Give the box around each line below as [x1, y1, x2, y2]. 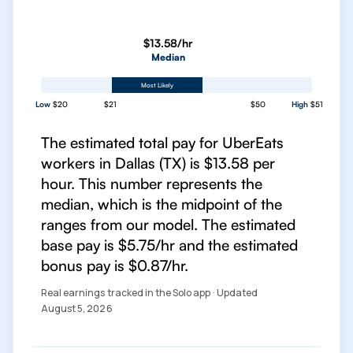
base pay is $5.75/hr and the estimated [41, 236, 298, 255]
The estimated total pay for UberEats [41, 133, 284, 152]
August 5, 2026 [41, 302, 113, 315]
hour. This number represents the [41, 174, 262, 193]
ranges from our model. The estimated [41, 215, 295, 234]
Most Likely [141, 81, 173, 89]
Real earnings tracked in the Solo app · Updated [41, 286, 258, 299]
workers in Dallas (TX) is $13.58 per [41, 154, 275, 173]
